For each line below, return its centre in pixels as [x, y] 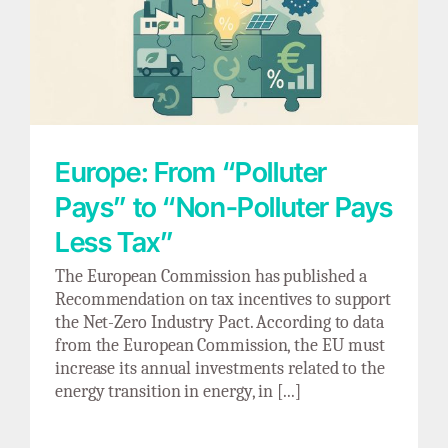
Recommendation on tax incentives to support [223, 299]
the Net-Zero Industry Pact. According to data [219, 322]
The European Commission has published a [211, 276]
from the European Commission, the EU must [220, 345]
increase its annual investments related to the [220, 368]
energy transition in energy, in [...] [178, 391]
